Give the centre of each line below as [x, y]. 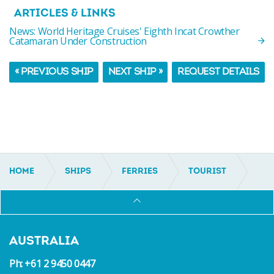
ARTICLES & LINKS [65, 14]
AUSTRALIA [44, 242]
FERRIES [140, 172]
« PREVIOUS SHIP [54, 72]
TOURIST [207, 172]
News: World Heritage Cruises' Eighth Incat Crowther [124, 31]
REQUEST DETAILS [218, 72]
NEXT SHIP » [135, 72]
